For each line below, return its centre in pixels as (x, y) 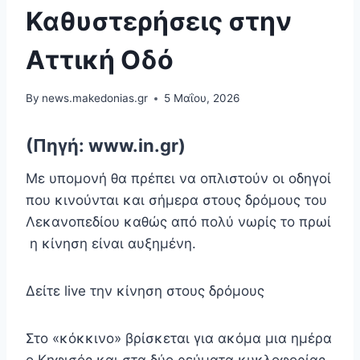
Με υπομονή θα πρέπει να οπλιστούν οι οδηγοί (178, 179)
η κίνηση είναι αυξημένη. (111, 244)
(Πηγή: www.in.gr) (106, 146)
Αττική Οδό (100, 59)
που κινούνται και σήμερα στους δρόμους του (176, 200)
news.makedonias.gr (95, 98)
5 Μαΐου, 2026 (202, 98)
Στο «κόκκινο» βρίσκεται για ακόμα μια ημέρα (179, 339)
